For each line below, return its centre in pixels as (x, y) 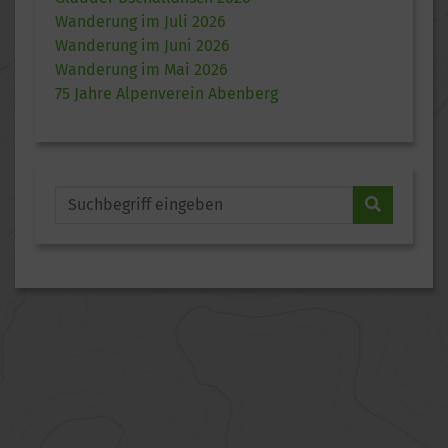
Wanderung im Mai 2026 (141, 70)
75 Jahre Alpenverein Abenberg (166, 94)
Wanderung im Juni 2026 (142, 46)
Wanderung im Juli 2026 (140, 22)
